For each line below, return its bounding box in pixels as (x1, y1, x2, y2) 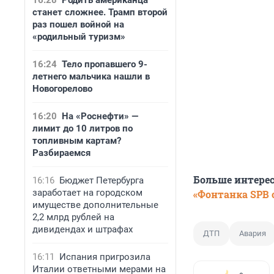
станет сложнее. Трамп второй (32, 7, 168, 18)
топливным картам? (32, 135, 121, 146)
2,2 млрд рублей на (32, 212, 114, 223)
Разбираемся (32, 147, 91, 158)
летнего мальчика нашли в (32, 71, 150, 82)
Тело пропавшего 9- (62, 59, 147, 70)
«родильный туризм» (32, 31, 125, 42)
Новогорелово (32, 83, 92, 94)
